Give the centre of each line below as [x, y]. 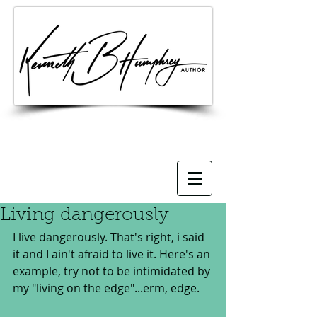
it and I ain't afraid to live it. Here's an [113, 254]
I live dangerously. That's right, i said [110, 237]
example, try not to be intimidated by [113, 271]
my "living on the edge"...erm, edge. [106, 288]
